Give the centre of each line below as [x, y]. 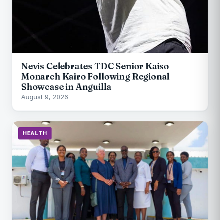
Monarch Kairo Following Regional [96, 76]
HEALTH [35, 133]
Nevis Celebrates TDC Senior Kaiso [95, 66]
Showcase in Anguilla [66, 86]
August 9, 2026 [45, 96]
